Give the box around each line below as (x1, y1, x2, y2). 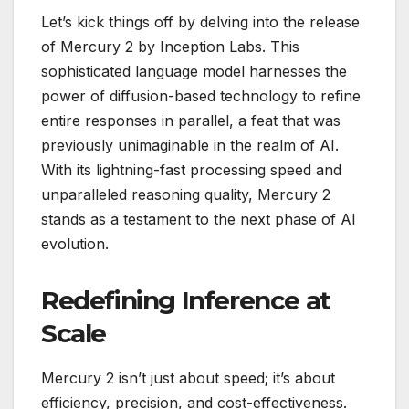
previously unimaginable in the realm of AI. (41, 135, 339, 154)
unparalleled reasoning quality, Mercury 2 (41, 184, 330, 204)
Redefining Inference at (41, 284, 330, 316)
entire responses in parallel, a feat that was (41, 110, 341, 130)
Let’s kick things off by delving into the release (41, 12, 360, 31)
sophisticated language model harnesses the (41, 61, 347, 80)
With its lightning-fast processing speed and (41, 160, 341, 179)
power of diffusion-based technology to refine (41, 86, 361, 105)
